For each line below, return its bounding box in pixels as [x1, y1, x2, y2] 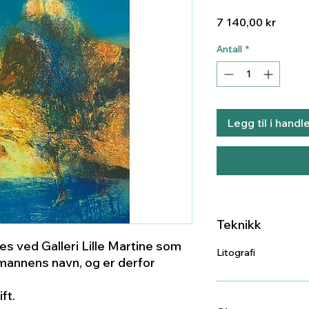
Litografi [217, 246, 255, 259]
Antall [217, 43, 242, 55]
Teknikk [217, 217, 261, 232]
